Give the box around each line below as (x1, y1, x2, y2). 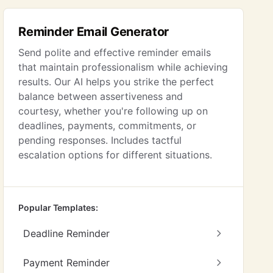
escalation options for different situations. (18, 149, 213, 161)
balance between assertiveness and (18, 90, 183, 102)
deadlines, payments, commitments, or (18, 119, 197, 132)
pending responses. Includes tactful (18, 134, 182, 146)
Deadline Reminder (23, 227, 110, 239)
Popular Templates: (18, 202, 98, 213)
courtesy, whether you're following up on (18, 105, 208, 117)
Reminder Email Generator (18, 24, 169, 39)
